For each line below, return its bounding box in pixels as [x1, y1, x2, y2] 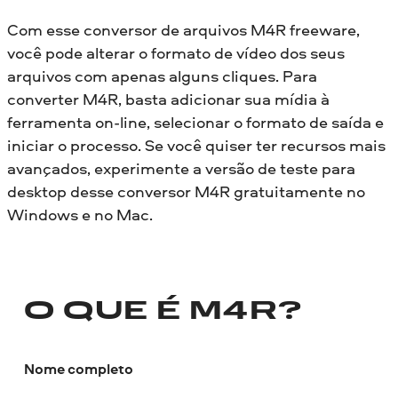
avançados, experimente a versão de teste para [7, 157, 355, 180]
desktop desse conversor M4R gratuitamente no [7, 180, 365, 203]
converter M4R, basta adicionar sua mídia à [7, 88, 330, 111]
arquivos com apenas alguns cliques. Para [7, 65, 317, 88]
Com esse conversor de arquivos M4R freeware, [7, 19, 360, 42]
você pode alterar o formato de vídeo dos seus [7, 42, 345, 65]
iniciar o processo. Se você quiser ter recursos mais [7, 134, 386, 157]
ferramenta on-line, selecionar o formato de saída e [7, 111, 384, 134]
